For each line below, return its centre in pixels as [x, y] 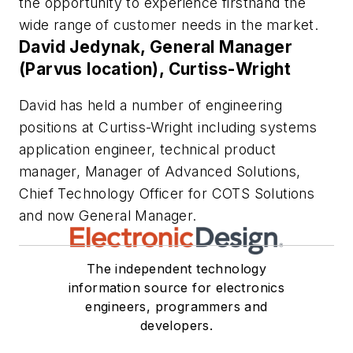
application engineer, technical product [148, 149]
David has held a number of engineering [151, 105]
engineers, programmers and [176, 306]
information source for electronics [176, 287]
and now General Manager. [110, 215]
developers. [176, 325]
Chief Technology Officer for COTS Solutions [167, 193]
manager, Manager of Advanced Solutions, [160, 171]
